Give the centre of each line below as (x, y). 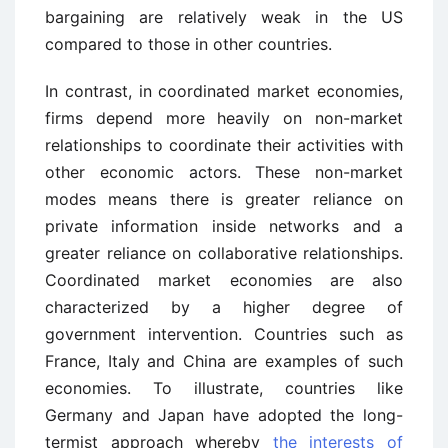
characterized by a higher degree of (224, 307)
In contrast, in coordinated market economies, (224, 91)
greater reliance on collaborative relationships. (224, 253)
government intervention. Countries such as (224, 334)
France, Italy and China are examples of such (224, 361)
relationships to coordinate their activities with (224, 145)
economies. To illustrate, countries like (224, 388)
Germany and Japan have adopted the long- (224, 415)
